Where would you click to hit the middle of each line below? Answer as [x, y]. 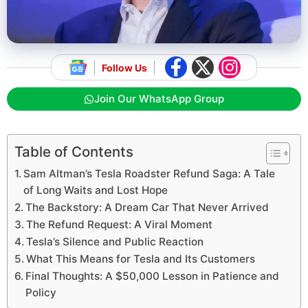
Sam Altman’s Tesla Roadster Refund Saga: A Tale [150, 174]
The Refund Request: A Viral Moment [120, 225]
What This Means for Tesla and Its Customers [141, 259]
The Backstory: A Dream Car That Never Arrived [147, 208]
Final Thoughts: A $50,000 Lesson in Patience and [153, 276]
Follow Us [124, 67]
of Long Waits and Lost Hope [96, 190]
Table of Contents [74, 152]
